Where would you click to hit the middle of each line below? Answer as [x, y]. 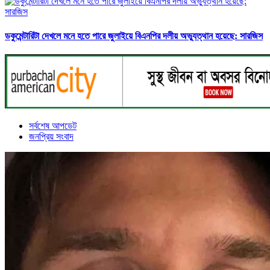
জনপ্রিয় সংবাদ [51, 136]
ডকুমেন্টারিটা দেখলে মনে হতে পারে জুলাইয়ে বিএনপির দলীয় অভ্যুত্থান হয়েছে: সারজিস [134, 36]
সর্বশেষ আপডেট [53, 125]
